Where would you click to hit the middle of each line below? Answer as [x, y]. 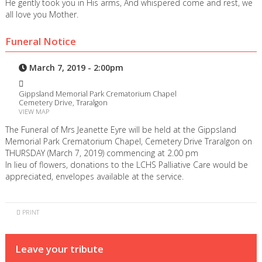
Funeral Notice [40, 41]
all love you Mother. [42, 14]
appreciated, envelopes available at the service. [94, 177]
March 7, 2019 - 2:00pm [75, 68]
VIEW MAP [34, 112]
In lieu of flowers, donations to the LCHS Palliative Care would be [126, 165]
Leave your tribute [59, 249]
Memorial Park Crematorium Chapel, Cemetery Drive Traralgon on [128, 142]
